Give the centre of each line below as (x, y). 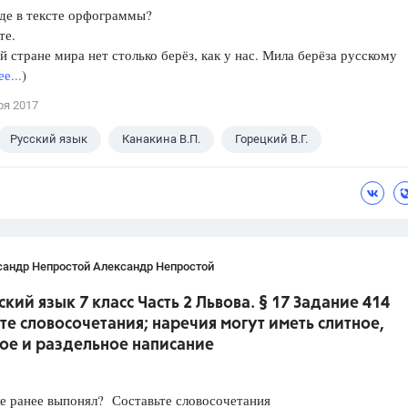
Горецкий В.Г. (271, 139)
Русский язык (49, 139)
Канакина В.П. (161, 139)
